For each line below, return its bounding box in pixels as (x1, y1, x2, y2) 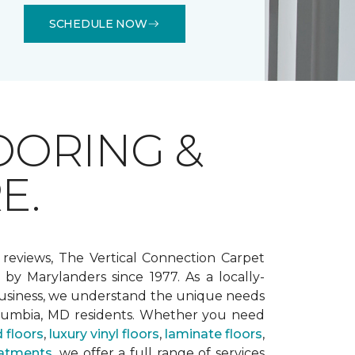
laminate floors (165, 326, 262, 342)
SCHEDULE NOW (49, 16, 147, 31)
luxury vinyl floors (49, 326, 159, 342)
